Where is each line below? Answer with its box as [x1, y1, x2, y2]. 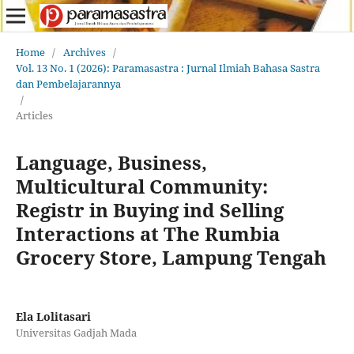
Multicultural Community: [15, 172, 268, 199]
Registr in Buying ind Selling [15, 196, 284, 223]
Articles [15, 107, 53, 122]
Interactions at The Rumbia [15, 220, 280, 247]
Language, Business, [15, 149, 207, 175]
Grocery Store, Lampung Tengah [15, 243, 326, 270]
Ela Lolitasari [15, 308, 91, 324]
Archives [62, 44, 106, 59]
